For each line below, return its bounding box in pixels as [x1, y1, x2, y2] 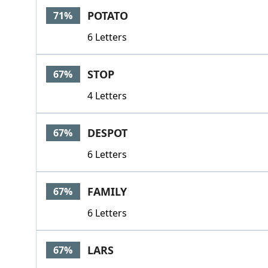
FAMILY [87, 184, 127, 199]
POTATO [87, 8, 128, 23]
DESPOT [87, 126, 127, 140]
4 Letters [87, 89, 127, 102]
